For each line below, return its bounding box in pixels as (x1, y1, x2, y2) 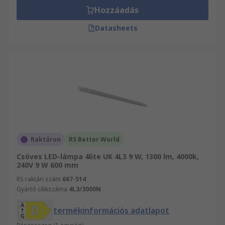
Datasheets (94, 23, 138, 33)
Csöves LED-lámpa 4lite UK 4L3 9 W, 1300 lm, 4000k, (17, 152, 199, 161)
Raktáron (31, 135, 61, 144)
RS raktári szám (17, 175, 61, 183)
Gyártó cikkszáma (17, 185, 67, 193)
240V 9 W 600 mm (17, 160, 78, 170)
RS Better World (69, 135, 120, 144)
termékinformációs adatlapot (53, 205, 170, 216)
